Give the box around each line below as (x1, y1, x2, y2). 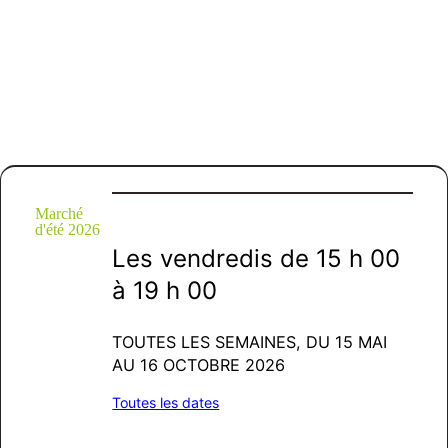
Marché (34, 204, 83, 223)
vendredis (160, 243, 274, 273)
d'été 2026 (34, 220, 100, 239)
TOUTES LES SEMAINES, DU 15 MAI (112, 332, 388, 353)
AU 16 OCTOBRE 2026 (112, 355, 286, 376)
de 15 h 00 (273, 243, 401, 273)
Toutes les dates (112, 393, 220, 411)
